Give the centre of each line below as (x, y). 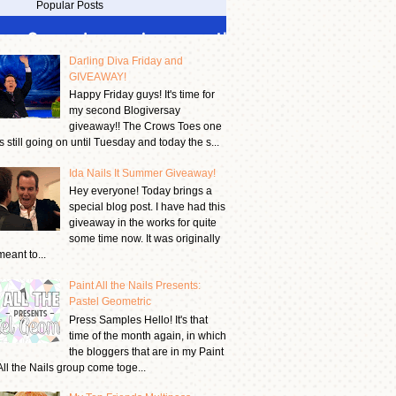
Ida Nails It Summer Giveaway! (142, 173)
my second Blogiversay (124, 111)
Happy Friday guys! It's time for (141, 95)
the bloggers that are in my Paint (146, 351)
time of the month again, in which (147, 335)
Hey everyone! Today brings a (140, 191)
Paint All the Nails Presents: (134, 286)
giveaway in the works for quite (142, 223)
